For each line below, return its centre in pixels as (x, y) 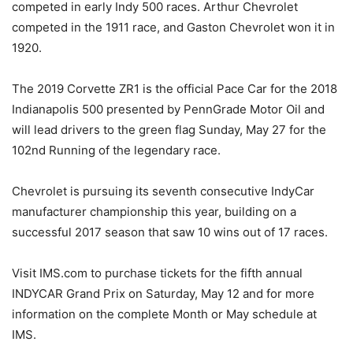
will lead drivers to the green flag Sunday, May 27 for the (169, 129)
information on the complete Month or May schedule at (164, 314)
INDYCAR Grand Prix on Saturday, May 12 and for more (163, 293)
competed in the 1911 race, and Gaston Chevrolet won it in (173, 27)
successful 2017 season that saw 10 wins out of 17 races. (170, 232)
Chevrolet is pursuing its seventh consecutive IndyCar (163, 191)
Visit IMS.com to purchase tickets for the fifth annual (157, 273)
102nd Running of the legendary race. (116, 150)
